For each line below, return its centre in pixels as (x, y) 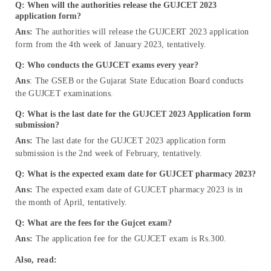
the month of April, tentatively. (71, 202)
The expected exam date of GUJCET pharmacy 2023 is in (138, 189)
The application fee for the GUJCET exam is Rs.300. (130, 238)
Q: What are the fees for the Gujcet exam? (93, 223)
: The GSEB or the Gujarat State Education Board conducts (136, 80)
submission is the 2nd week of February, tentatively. (109, 153)
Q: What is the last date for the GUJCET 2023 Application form (133, 114)
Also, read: (36, 260)
